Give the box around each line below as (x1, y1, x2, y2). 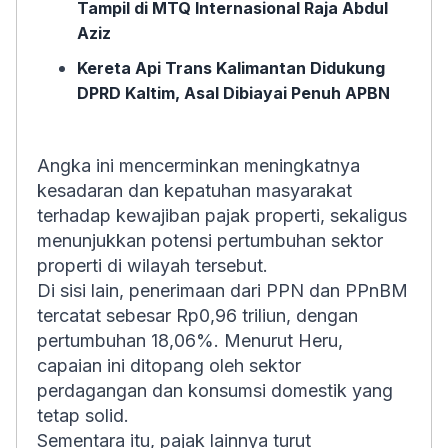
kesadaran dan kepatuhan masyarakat (37, 180, 352, 201)
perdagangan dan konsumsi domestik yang (37, 380, 393, 401)
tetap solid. (37, 405, 129, 426)
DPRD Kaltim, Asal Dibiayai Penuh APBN (77, 83, 390, 103)
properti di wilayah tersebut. (37, 255, 268, 276)
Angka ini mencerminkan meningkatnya (37, 155, 360, 176)
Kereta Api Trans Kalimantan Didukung (77, 58, 385, 78)
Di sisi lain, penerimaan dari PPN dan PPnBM (37, 280, 408, 301)
